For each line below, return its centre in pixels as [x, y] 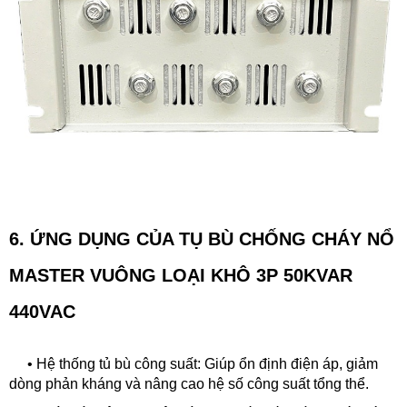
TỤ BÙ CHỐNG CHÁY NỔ [287, 239]
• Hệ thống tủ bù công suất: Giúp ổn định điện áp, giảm [194, 364]
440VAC [42, 312]
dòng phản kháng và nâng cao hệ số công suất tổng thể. [189, 384]
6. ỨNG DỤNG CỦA [91, 239]
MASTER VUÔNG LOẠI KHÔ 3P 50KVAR [181, 275]
